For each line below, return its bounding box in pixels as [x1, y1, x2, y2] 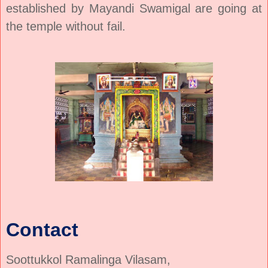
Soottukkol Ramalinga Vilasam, [6, 252, 170, 266]
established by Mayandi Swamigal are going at [6, 1, 262, 15]
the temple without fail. [6, 19, 126, 33]
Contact [6, 219, 78, 241]
